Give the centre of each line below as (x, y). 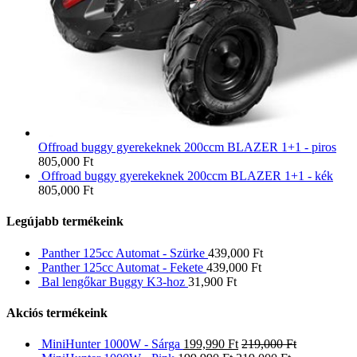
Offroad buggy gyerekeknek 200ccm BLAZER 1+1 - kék (187, 176)
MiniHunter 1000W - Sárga (111, 344)
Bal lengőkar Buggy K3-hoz (113, 281)
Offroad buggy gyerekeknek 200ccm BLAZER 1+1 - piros (187, 147)
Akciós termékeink (57, 312)
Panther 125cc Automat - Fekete (122, 267)
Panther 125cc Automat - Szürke (123, 253)
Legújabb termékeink (65, 222)
